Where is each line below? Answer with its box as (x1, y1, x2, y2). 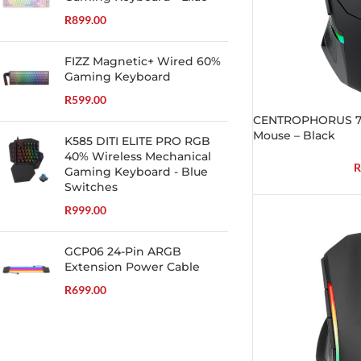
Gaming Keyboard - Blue (64, 164, 208, 179)
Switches (64, 180, 118, 194)
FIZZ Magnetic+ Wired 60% (64, 54, 221, 68)
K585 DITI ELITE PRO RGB (64, 134, 210, 148)
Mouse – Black (252, 128, 335, 143)
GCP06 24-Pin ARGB (64, 244, 181, 259)
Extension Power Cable (64, 259, 200, 274)
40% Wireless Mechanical (64, 149, 211, 164)
